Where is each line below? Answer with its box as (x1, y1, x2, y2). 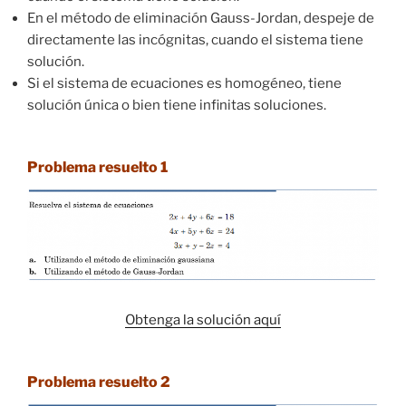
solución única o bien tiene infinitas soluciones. (27, 96, 326, 113)
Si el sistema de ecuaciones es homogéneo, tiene (27, 74, 342, 92)
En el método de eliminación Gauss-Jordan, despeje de (27, 9, 374, 26)
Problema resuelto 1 (27, 159, 168, 176)
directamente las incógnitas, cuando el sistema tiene (27, 31, 363, 48)
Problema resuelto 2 (27, 373, 170, 391)
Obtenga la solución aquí (125, 311, 281, 328)
